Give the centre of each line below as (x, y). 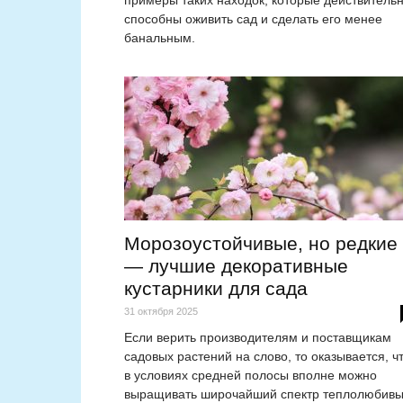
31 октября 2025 (161, 312)
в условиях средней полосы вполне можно (251, 376)
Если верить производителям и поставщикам (258, 338)
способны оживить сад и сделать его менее (253, 19)
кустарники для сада (216, 289)
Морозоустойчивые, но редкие (261, 244)
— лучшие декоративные (236, 266)
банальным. (160, 38)
